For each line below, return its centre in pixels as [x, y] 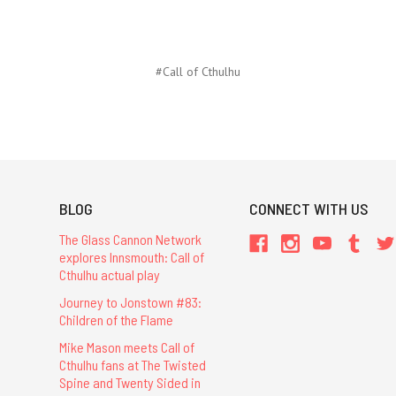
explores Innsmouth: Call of [131, 256]
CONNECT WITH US [309, 208]
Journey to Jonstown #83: [130, 301]
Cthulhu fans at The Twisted [132, 364]
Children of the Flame [116, 319]
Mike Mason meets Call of [126, 346]
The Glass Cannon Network [130, 239]
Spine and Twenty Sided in [129, 382]
